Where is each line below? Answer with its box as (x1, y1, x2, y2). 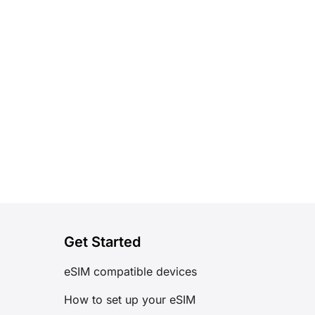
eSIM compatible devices (64, 264, 197, 278)
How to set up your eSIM (64, 292, 195, 307)
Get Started (64, 233, 141, 250)
